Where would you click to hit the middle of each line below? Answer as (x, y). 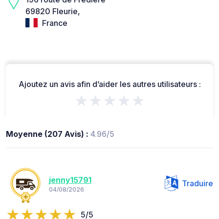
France (54, 23)
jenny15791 (70, 180)
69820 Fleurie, (53, 11)
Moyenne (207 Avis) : (48, 134)
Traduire (197, 184)
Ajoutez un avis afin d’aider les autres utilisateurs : (109, 84)
